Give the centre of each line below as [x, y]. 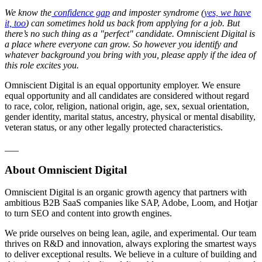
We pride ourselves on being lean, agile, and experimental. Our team [130, 233]
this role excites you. [42, 65]
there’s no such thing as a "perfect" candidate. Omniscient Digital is [130, 33]
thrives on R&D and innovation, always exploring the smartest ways [130, 244]
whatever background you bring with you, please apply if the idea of [130, 54]
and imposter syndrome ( [157, 12]
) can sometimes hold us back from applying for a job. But [133, 23]
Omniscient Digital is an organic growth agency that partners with [126, 192]
